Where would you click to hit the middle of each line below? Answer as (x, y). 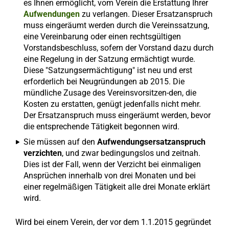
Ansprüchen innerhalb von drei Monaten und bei (110, 176)
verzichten (43, 153)
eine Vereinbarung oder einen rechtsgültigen (102, 37)
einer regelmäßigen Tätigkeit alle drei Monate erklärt (117, 187)
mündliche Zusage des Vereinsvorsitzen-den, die (110, 93)
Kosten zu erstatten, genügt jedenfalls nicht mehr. (112, 104)
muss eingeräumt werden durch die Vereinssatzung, (116, 25)
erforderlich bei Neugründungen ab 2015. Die (104, 82)
